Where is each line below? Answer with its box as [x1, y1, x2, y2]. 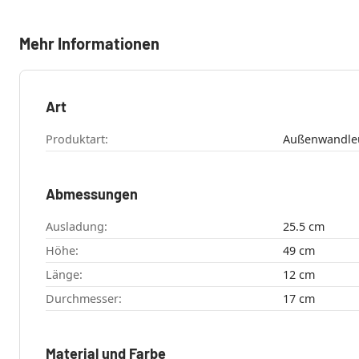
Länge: [46, 267, 83, 283]
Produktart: [46, 131, 108, 147]
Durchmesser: [46, 291, 122, 307]
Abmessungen [46, 185, 138, 204]
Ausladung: [46, 219, 107, 235]
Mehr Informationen [19, 34, 159, 54]
